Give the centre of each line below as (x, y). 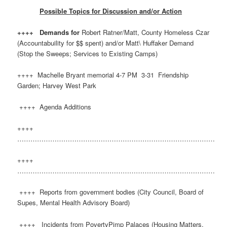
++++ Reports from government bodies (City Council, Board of (111, 192)
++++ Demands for (50, 32)
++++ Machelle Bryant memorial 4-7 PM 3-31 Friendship (103, 74)
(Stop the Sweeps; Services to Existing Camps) (88, 53)
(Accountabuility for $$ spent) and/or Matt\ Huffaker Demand (106, 43)
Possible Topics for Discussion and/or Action (111, 11)
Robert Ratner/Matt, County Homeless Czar (146, 32)
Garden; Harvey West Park (57, 85)
